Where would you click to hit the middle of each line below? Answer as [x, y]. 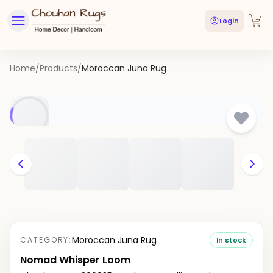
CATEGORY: [46, 240]
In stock [231, 240]
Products [58, 68]
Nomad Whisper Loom [75, 260]
